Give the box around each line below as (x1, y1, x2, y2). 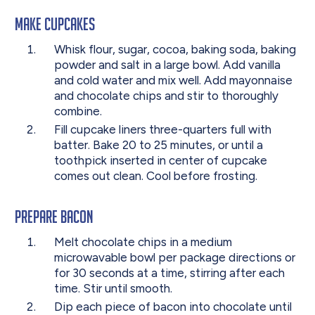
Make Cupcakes (15, 13, 96, 34)
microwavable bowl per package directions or (53, 250, 295, 264)
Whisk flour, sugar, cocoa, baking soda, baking (53, 41, 296, 56)
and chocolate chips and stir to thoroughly (53, 88, 278, 103)
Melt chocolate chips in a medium (53, 234, 232, 249)
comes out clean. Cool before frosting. (53, 168, 257, 183)
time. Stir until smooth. (53, 281, 172, 295)
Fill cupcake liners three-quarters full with (53, 122, 271, 136)
